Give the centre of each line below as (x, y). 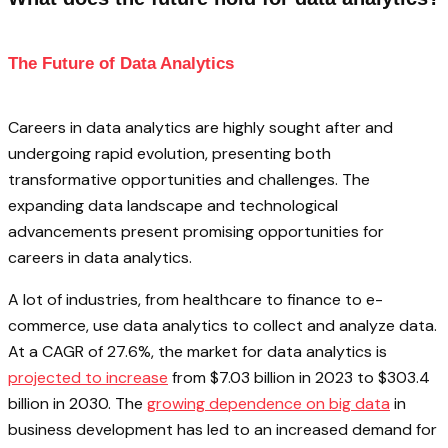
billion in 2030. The (77, 403)
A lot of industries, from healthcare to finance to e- (195, 299)
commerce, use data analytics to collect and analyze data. (222, 325)
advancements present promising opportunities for (196, 231)
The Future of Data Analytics (121, 64)
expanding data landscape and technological (173, 205)
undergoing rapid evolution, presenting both (169, 153)
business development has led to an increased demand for (222, 429)
